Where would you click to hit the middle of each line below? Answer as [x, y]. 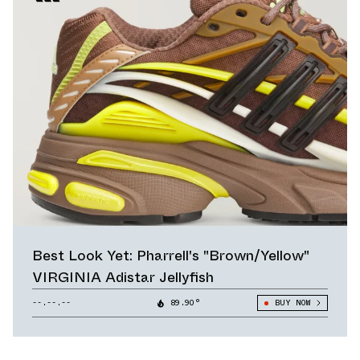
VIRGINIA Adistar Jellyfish [123, 278]
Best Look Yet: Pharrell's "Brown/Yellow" [171, 256]
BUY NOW [292, 303]
